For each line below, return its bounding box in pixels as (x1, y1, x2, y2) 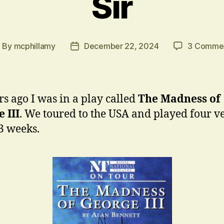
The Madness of (138, 92, 220, 106)
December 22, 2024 (83, 40, 159, 51)
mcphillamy (13, 40, 55, 51)
